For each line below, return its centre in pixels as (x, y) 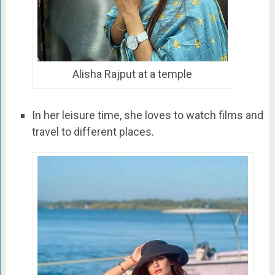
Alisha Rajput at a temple (133, 74)
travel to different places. (93, 131)
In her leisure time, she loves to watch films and (147, 115)
